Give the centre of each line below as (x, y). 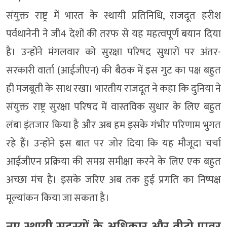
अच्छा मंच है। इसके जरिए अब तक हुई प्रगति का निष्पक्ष (113, 180)
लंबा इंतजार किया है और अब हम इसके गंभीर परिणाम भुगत (113, 125)
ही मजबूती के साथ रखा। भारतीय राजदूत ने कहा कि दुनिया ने (113, 88)
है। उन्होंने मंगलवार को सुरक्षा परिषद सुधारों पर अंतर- (113, 52)
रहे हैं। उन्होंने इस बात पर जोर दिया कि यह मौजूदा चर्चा (113, 143)
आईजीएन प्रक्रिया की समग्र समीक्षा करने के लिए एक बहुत (113, 161)
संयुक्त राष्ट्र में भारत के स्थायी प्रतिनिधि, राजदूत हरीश (113, 15)
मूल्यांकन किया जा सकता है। (58, 198)
